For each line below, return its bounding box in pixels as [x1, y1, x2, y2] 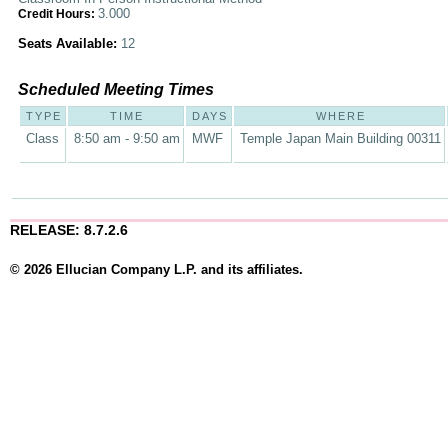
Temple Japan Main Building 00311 [240, 131, 441, 146]
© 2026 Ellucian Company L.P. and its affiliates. [10, 262, 303, 278]
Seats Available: [18, 36, 121, 51]
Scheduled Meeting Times [18, 81, 214, 98]
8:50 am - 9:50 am [74, 131, 180, 146]
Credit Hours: [18, 8, 98, 20]
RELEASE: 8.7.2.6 [10, 222, 128, 238]
